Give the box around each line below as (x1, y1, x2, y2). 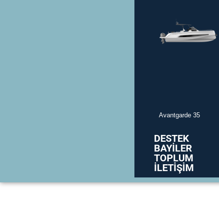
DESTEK (153, 132, 189, 144)
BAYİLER (153, 142, 192, 154)
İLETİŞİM (153, 161, 194, 174)
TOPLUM (153, 152, 194, 164)
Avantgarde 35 (158, 111, 200, 119)
